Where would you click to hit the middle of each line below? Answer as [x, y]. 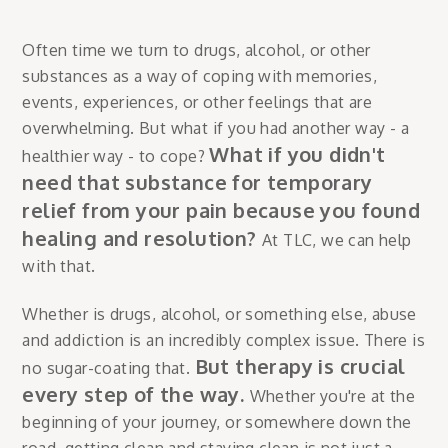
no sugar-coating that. [108, 367]
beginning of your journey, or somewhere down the [217, 421]
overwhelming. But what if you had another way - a [215, 127]
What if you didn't [297, 153]
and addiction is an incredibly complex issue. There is [223, 339]
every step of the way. [136, 393]
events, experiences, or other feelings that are [197, 101]
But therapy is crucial [300, 365]
